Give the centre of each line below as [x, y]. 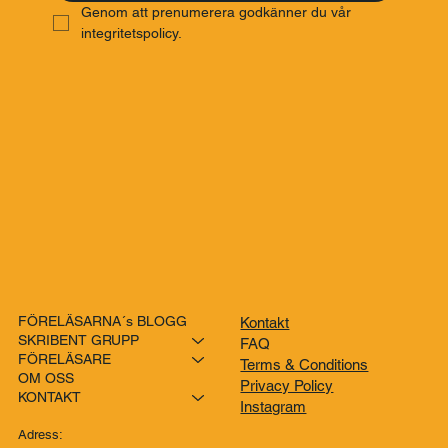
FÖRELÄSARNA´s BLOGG [102, 408]
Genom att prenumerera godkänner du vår [216, 99]
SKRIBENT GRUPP [78, 427]
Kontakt [265, 410]
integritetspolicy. [132, 120]
